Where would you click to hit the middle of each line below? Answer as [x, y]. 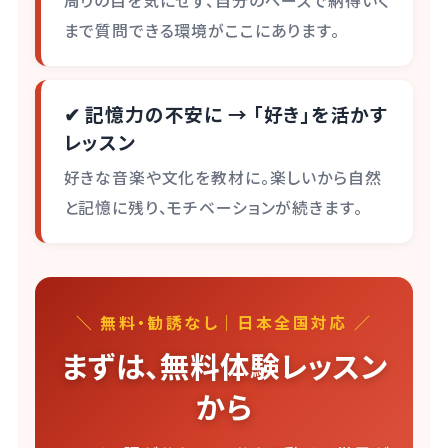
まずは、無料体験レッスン [224, 364]
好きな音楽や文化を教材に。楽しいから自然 [222, 177]
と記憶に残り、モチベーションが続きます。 [213, 207]
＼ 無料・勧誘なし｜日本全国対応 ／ [224, 322]
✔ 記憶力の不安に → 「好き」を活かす [225, 113]
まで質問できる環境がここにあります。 [201, 31]
